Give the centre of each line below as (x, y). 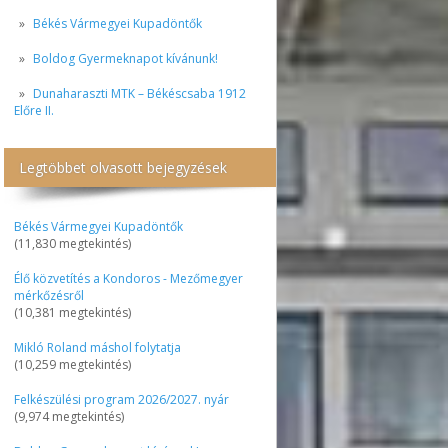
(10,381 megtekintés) (72, 312)
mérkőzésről (49, 295)
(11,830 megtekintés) (72, 243)
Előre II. (34, 110)
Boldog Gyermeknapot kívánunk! (125, 58)
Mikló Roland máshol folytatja (97, 347)
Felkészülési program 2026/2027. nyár (121, 399)
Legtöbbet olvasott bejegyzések (123, 167)
